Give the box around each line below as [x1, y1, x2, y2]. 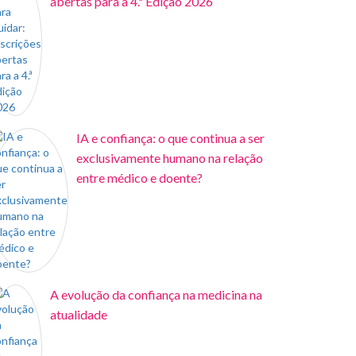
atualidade [50, 307, 107, 322]
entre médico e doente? [76, 170, 203, 185]
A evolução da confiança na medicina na [50, 287, 262, 302]
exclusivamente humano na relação [76, 150, 263, 165]
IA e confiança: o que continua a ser [76, 130, 265, 145]
